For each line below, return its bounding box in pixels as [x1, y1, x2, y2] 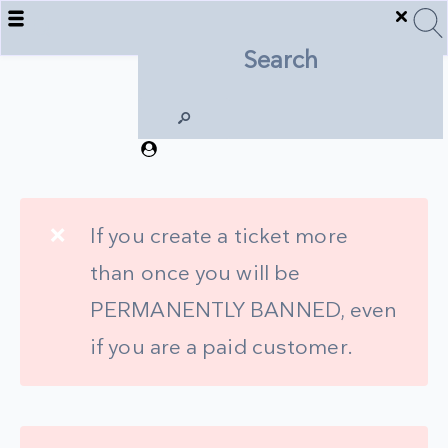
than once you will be [90, 260, 301, 286]
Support [175, 95, 273, 127]
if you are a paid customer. [90, 334, 353, 360]
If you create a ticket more [90, 223, 348, 249]
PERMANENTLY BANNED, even [90, 297, 398, 323]
